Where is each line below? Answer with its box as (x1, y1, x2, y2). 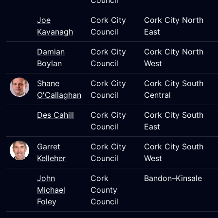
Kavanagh (37, 27, 73, 36)
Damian (37, 47, 65, 56)
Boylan (37, 58, 62, 68)
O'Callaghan (37, 90, 81, 100)
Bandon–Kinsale (144, 173, 202, 183)
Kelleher (37, 153, 66, 163)
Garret (37, 142, 60, 151)
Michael (37, 185, 65, 195)
